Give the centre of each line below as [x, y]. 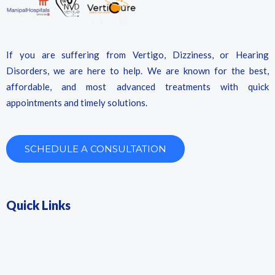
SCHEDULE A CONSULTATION [95, 149]
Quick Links [38, 205]
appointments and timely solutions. [77, 103]
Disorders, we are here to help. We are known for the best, [137, 71]
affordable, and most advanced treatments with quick [137, 87]
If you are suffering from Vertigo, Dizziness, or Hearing [137, 55]
